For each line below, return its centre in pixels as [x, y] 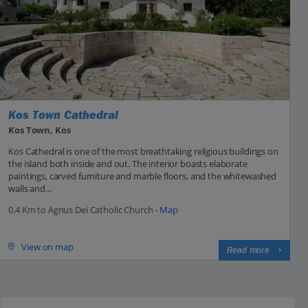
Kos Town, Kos [40, 130]
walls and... [30, 188]
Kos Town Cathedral [64, 115]
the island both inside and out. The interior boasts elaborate [128, 163]
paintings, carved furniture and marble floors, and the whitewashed [143, 176]
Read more [248, 250]
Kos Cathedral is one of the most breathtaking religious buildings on [143, 151]
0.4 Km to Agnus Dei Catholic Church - [84, 209]
